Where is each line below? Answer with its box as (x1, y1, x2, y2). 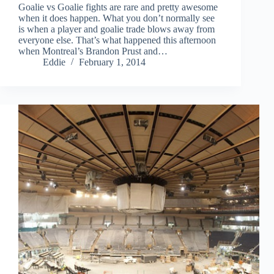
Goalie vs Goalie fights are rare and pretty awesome (18, 2, 218, 13)
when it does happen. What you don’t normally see (18, 13, 215, 24)
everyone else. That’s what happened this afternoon (18, 35, 216, 46)
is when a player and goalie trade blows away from (18, 24, 215, 35)
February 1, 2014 (79, 57, 146, 68)
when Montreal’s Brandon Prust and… (18, 46, 168, 57)
